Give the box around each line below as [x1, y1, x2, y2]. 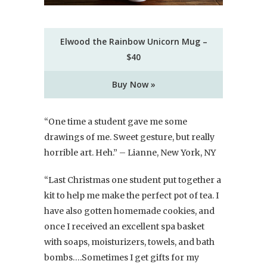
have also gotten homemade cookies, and [44, 205, 215, 216]
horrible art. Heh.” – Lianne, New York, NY [44, 147, 216, 158]
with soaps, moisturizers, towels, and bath [44, 236, 215, 247]
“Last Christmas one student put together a [44, 174, 221, 185]
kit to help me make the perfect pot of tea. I [44, 190, 219, 201]
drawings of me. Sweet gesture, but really [44, 131, 215, 142]
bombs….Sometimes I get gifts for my [44, 252, 199, 263]
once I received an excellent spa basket [44, 221, 204, 232]
